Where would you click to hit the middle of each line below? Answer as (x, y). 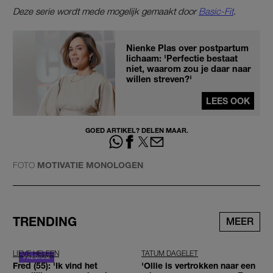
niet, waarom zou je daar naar (189, 69)
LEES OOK (228, 101)
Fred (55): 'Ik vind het (55, 265)
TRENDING (45, 221)
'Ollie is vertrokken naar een (198, 265)
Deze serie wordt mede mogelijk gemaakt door (106, 11)
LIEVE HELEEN (36, 253)
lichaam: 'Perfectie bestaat (182, 58)
